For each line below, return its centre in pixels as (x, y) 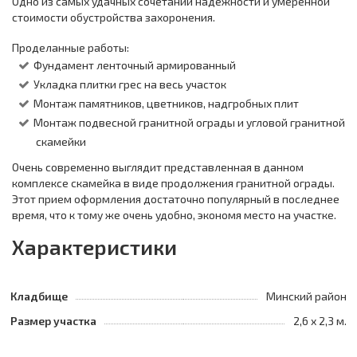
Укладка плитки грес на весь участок (130, 84)
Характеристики (94, 247)
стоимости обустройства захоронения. (114, 17)
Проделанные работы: (71, 47)
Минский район (306, 296)
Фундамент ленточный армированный (135, 65)
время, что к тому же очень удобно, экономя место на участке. (174, 215)
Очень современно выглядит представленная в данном (158, 167)
